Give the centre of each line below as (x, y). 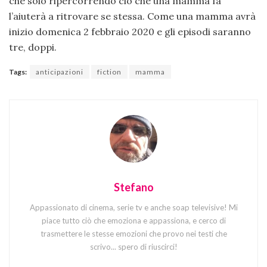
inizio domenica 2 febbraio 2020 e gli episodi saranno (130, 31)
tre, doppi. (33, 47)
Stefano (133, 187)
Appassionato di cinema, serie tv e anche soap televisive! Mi (133, 208)
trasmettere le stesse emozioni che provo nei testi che (133, 234)
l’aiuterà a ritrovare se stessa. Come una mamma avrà (132, 16)
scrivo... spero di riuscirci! (133, 247)
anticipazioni (60, 72)
